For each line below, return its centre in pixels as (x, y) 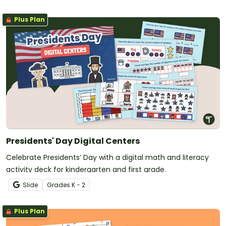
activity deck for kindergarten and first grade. (86, 169)
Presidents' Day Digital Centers (73, 141)
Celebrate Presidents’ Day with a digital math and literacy (107, 157)
